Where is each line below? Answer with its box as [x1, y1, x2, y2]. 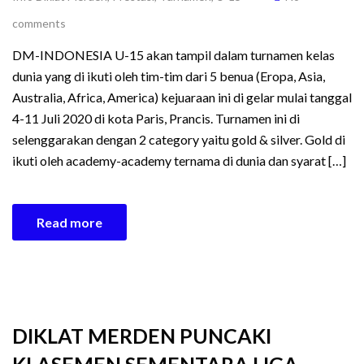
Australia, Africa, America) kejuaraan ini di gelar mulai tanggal [12, 89, 352, 105]
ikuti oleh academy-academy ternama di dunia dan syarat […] [12, 153, 346, 168]
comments [12, 16, 66, 30]
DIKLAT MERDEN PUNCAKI [12, 323, 271, 348]
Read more [37, 214, 102, 230]
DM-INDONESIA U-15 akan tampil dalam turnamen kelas [12, 47, 335, 63]
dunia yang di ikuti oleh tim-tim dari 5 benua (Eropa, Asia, [12, 68, 325, 84]
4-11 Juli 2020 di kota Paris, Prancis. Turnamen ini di [12, 110, 300, 126]
